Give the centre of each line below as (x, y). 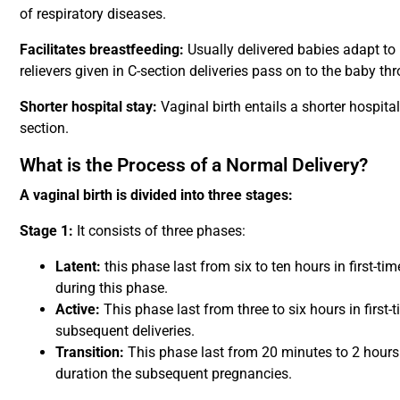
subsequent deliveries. (125, 330)
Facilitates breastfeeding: (104, 49)
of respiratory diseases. (93, 13)
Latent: (79, 266)
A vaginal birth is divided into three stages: (157, 195)
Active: (78, 309)
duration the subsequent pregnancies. (174, 373)
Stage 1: (47, 230)
